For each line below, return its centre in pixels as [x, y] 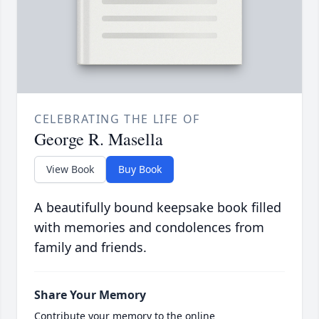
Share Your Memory [90, 295]
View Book [70, 169]
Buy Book [140, 169]
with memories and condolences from [149, 228]
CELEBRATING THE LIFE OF [117, 119]
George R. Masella [99, 139]
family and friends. [90, 247]
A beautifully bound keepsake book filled [158, 208]
